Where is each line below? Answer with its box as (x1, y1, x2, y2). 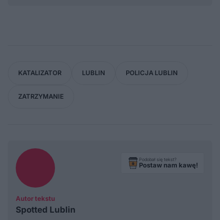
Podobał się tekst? (139, 157, 177, 163)
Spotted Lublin (16, 204, 76, 215)
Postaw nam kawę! (139, 161, 198, 169)
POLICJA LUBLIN (126, 69, 178, 77)
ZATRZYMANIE (18, 92, 64, 101)
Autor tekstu (16, 194, 55, 202)
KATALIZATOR (18, 69, 61, 77)
